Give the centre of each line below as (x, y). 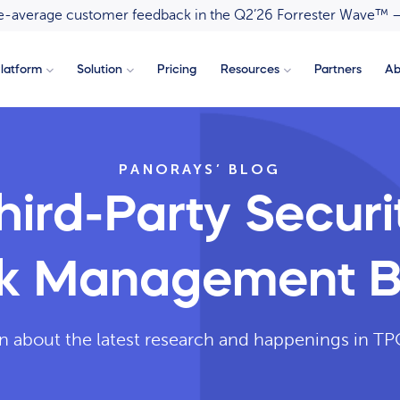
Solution (99, 69)
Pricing (177, 69)
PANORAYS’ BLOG (200, 169)
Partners (338, 69)
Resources (250, 69)
